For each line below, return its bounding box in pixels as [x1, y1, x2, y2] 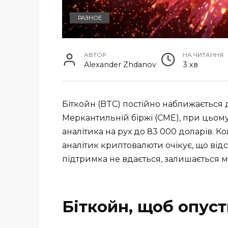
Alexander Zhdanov [84, 60, 157, 69]
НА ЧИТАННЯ [183, 51, 224, 59]
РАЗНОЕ [77, 14, 102, 21]
